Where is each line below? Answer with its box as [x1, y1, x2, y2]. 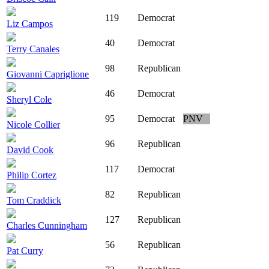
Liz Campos [7, 19, 53, 29]
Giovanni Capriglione [7, 69, 89, 80]
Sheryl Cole [7, 94, 52, 105]
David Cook [7, 145, 53, 156]
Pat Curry [7, 246, 43, 256]
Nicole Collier [7, 119, 60, 130]
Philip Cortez [7, 170, 56, 181]
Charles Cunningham [7, 220, 87, 231]
